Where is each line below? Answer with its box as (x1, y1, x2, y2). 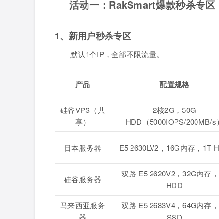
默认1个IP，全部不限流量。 (70, 49, 164, 60)
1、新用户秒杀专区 (55, 29, 131, 43)
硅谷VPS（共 (60, 105, 106, 115)
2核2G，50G (153, 105, 197, 115)
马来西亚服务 (60, 200, 105, 211)
